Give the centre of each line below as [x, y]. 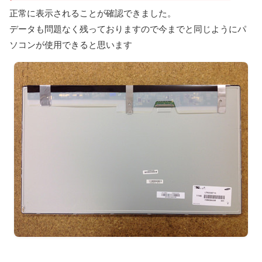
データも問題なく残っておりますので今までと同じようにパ [128, 29]
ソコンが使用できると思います [71, 44]
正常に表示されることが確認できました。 [93, 13]
